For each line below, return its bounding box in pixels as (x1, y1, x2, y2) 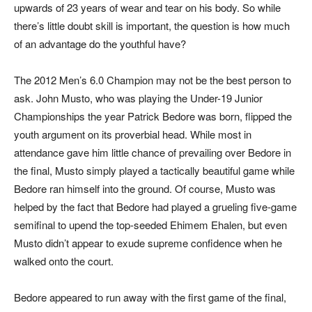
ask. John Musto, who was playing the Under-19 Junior (14, 91, 263, 106)
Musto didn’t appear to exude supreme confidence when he (14, 235, 282, 251)
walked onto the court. (14, 253, 114, 269)
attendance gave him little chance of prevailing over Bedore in (14, 145, 291, 160)
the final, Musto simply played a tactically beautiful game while (14, 163, 295, 178)
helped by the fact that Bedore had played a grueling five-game (14, 199, 297, 214)
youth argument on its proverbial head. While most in (14, 127, 251, 142)
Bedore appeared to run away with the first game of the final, (14, 290, 286, 305)
